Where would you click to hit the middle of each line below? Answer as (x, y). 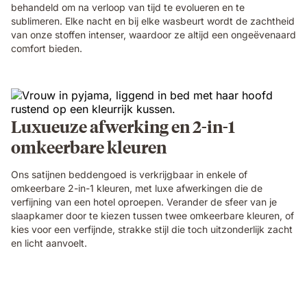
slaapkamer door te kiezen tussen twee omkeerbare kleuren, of (152, 215)
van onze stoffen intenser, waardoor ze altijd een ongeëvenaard (153, 34)
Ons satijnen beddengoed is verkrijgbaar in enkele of (129, 174)
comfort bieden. (47, 48)
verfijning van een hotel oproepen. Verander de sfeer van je (144, 201)
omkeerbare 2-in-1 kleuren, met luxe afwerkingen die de (137, 188)
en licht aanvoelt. (49, 243)
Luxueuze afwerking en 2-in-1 (123, 126)
